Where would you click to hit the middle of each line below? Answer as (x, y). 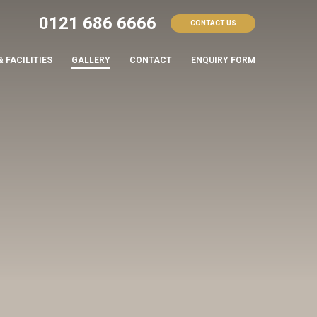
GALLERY (91, 60)
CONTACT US (213, 23)
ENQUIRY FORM (223, 60)
